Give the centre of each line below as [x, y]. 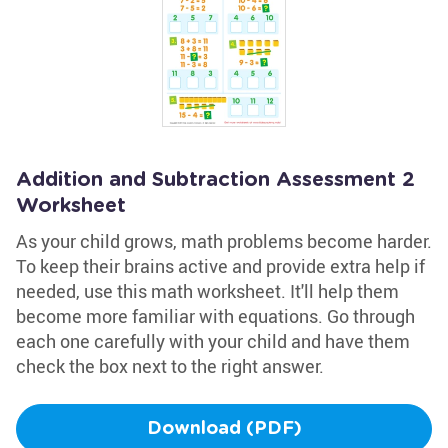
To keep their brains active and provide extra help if [220, 266]
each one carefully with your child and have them [213, 341]
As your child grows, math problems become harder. [224, 241]
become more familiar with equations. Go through [215, 316]
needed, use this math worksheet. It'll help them [207, 291]
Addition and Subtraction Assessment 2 [215, 180]
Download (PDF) [224, 429]
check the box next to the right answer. [170, 366]
